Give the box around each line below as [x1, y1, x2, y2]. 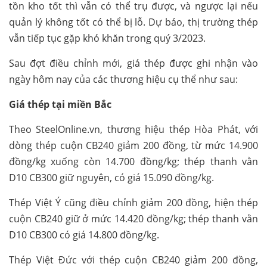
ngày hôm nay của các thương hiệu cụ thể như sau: [9, 73, 238, 86]
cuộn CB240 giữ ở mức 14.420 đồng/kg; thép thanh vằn [9, 212, 258, 226]
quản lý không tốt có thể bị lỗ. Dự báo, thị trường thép [9, 15, 258, 29]
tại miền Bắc [52, 98, 111, 111]
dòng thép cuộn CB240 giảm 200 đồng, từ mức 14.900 [9, 139, 258, 153]
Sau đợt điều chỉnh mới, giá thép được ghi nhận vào [9, 57, 258, 70]
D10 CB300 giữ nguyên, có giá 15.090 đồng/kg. [9, 171, 214, 185]
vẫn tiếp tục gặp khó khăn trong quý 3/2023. [9, 32, 206, 45]
